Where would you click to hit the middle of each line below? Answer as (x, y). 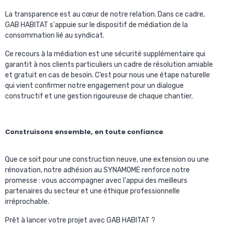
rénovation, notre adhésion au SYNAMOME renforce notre (97, 170)
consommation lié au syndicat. (55, 35)
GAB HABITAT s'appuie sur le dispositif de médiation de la (96, 25)
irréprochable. (27, 202)
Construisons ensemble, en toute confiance (84, 132)
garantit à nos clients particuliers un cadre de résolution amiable (109, 65)
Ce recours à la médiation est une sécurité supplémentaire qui (105, 54)
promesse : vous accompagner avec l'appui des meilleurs (96, 181)
